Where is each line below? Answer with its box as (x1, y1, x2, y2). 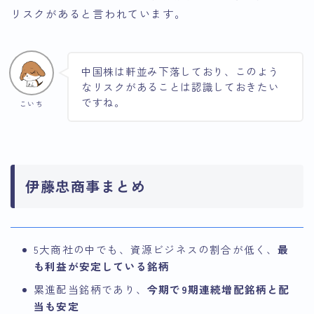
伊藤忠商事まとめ (25, 176, 146, 197)
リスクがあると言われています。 (11, 5, 186, 21)
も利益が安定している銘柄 (34, 259, 170, 274)
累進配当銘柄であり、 (34, 282, 147, 297)
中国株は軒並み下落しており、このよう (81, 64, 280, 79)
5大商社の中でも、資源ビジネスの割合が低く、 (34, 242, 278, 257)
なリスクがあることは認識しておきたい (81, 79, 280, 95)
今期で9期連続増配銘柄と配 (147, 282, 290, 297)
